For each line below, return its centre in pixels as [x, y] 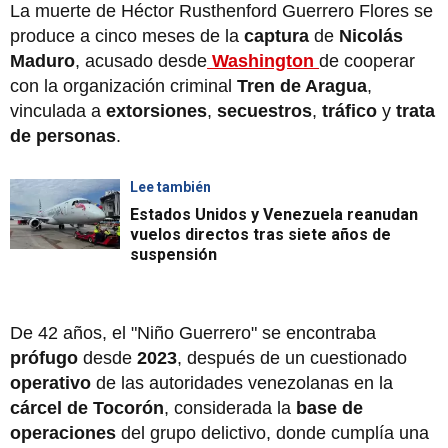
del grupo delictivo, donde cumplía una [275, 432]
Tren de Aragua [302, 85]
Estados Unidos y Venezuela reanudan [274, 214]
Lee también [170, 186]
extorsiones [156, 110]
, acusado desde [141, 60]
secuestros [264, 110]
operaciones [65, 432]
